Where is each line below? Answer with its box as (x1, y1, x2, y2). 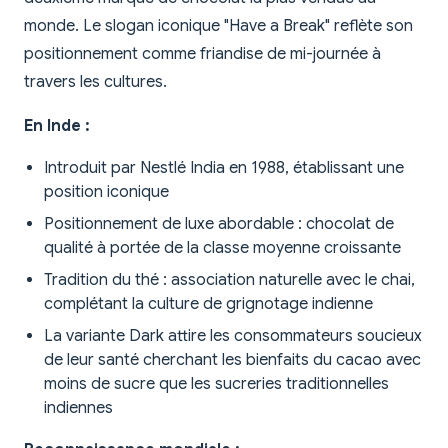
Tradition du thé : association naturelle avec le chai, (44, 270, 415, 291)
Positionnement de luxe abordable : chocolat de (44, 214, 394, 235)
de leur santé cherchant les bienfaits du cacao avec (44, 350, 421, 371)
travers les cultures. (24, 72, 167, 93)
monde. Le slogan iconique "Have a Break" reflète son (24, 16, 413, 37)
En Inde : (24, 116, 90, 137)
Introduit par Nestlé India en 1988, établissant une (44, 158, 404, 179)
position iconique (44, 182, 169, 203)
